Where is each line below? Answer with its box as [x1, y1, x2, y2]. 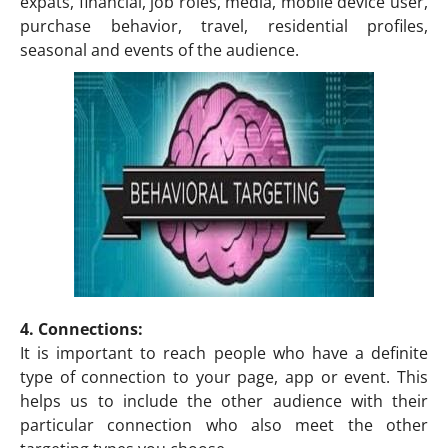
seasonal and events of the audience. [20, 38, 299, 61]
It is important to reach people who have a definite [20, 341, 428, 364]
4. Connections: [20, 317, 143, 340]
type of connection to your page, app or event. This [20, 365, 428, 388]
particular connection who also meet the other [20, 413, 428, 436]
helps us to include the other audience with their [20, 389, 428, 412]
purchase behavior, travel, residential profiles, [20, 14, 428, 37]
